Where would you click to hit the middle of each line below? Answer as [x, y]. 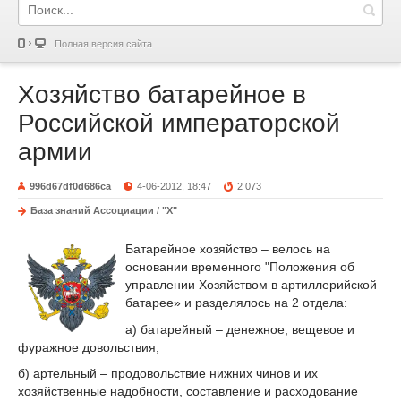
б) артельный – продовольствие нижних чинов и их [168, 374]
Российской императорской [179, 123]
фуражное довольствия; [89, 347]
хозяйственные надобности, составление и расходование [188, 392]
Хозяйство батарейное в [162, 94]
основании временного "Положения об [240, 266]
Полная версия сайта [103, 44]
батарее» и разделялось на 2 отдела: [236, 302]
